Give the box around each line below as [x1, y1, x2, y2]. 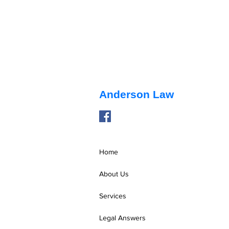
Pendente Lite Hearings [105, 151, 214, 163]
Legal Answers [99, 213, 146, 222]
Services [99, 191, 126, 200]
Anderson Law [99, 88, 174, 100]
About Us [99, 169, 129, 178]
